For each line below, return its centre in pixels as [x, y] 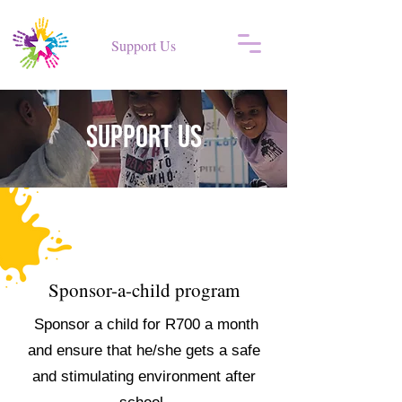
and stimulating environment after [144, 376]
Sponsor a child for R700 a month [144, 324]
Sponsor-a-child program [144, 290]
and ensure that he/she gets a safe [144, 350]
